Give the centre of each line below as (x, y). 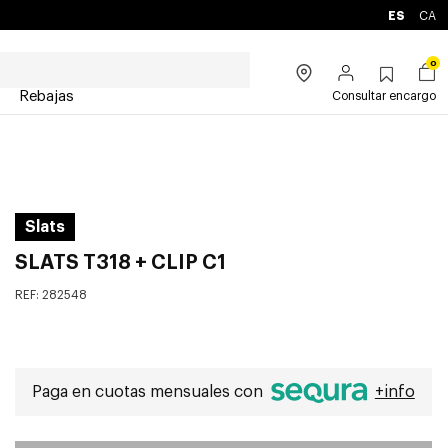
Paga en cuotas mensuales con (149, 392)
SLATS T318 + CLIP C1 (120, 263)
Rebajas (46, 96)
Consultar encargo (384, 96)
